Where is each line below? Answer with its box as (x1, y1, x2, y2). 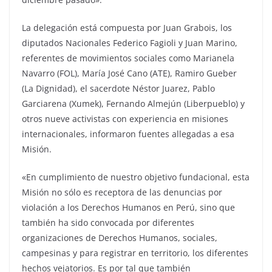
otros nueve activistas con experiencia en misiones (22, 113, 228, 125)
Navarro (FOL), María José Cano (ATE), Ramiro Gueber (22, 67, 237, 80)
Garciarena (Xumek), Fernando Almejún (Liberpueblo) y (22, 98, 245, 110)
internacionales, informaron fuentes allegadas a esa (22, 128, 234, 140)
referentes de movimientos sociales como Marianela (22, 52, 234, 64)
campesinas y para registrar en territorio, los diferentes (22, 247, 248, 259)
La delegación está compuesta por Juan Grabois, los (22, 22, 232, 34)
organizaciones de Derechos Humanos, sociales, (22, 232, 217, 244)
